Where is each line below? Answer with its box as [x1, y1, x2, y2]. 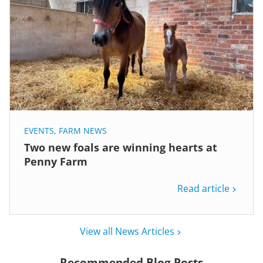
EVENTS [24, 125, 54, 137]
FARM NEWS [59, 125, 107, 137]
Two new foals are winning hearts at [24, 140, 217, 155]
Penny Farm [24, 154, 87, 169]
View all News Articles [79, 225, 174, 238]
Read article [177, 182, 230, 195]
